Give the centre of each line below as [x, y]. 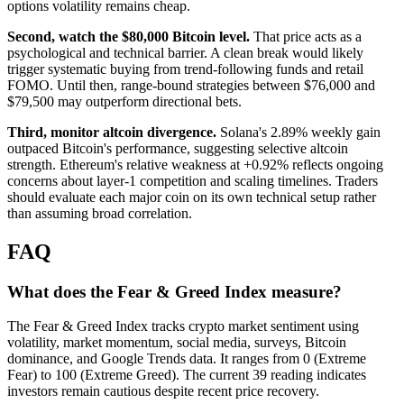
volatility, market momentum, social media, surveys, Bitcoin [177, 343]
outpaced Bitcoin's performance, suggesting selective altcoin [178, 148]
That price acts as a [306, 36]
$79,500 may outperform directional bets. [124, 101]
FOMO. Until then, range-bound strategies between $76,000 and [191, 85]
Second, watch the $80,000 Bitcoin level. [129, 36]
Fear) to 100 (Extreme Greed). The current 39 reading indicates [187, 375]
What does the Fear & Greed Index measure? [174, 291]
